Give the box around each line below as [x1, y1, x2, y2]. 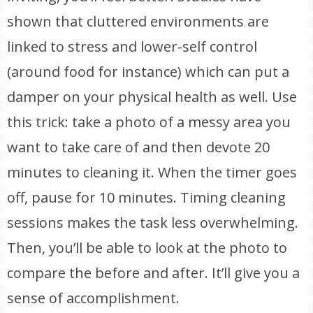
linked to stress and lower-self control [7, 37, 258, 56]
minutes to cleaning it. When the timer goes [7, 163, 298, 182]
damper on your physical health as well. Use [7, 87, 298, 106]
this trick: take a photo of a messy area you [7, 112, 291, 131]
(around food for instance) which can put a [7, 62, 290, 81]
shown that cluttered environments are [7, 12, 270, 31]
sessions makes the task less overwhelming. [7, 213, 299, 232]
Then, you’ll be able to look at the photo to [7, 238, 288, 257]
